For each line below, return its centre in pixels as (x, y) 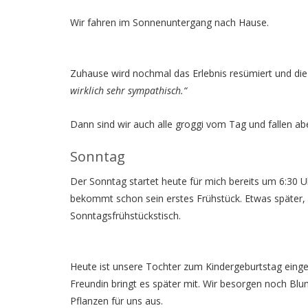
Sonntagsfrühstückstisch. (125, 215)
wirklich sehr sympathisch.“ (129, 90)
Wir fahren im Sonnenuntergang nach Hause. (169, 22)
